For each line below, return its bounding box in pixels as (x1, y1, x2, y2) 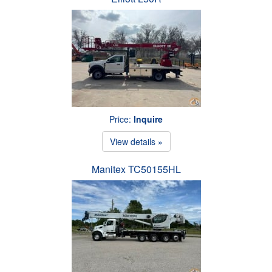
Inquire (134, 112, 163, 125)
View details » (109, 135, 163, 148)
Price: (109, 112, 134, 125)
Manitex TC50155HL (91, 161, 181, 176)
